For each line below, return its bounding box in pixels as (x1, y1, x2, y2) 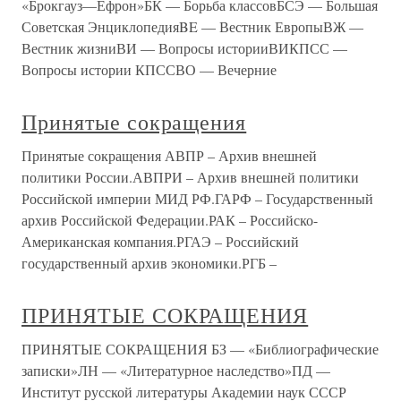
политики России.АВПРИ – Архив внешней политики (21, 167, 359, 187)
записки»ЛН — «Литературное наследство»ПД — (21, 361, 330, 380)
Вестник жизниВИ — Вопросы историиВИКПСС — (21, 38, 347, 58)
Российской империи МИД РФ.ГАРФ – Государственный (21, 189, 373, 209)
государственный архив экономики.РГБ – (21, 253, 277, 273)
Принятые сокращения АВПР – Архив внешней (21, 146, 317, 166)
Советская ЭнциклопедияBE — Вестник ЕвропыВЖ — (21, 17, 363, 37)
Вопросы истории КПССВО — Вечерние (21, 60, 277, 80)
